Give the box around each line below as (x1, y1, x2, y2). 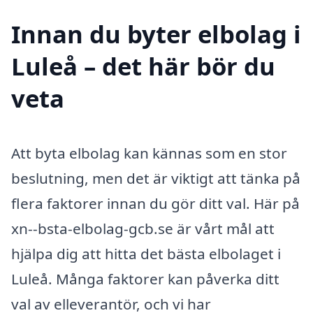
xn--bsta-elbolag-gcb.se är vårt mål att (11, 218, 275, 238)
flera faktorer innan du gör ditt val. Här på (11, 193, 300, 213)
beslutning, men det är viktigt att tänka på (11, 168, 300, 188)
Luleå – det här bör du (11, 49, 275, 82)
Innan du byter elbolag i (11, 17, 301, 50)
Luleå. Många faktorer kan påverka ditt (11, 268, 279, 289)
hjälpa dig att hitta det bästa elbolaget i (11, 243, 281, 263)
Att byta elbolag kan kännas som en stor (11, 143, 287, 163)
